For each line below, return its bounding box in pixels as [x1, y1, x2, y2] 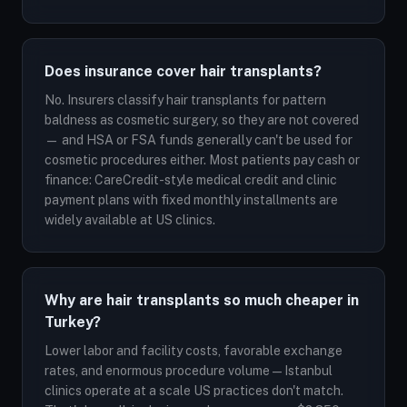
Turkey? [45, 313, 101, 331]
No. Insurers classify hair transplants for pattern [45, 93, 326, 107]
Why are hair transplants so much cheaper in [45, 292, 359, 309]
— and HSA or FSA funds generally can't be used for [45, 133, 352, 147]
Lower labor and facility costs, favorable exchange [45, 343, 342, 358]
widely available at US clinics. [45, 213, 215, 227]
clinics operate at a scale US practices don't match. [45, 383, 343, 398]
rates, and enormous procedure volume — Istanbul [45, 363, 333, 378]
